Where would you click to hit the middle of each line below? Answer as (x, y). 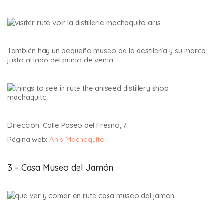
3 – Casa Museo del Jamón (60, 167)
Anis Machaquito (77, 139)
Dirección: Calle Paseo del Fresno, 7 (67, 125)
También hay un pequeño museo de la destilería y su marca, (107, 51)
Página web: (28, 139)
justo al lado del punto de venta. (61, 60)
